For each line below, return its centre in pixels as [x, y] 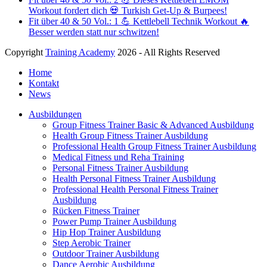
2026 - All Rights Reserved [167, 52]
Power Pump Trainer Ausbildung [114, 221]
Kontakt [44, 83]
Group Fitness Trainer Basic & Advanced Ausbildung [153, 125]
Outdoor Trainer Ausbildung [106, 253]
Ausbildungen [55, 114]
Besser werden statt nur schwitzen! [94, 32]
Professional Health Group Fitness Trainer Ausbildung [154, 146]
